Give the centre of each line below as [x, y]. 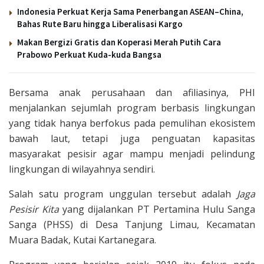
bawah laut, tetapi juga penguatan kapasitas [132, 138]
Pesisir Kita [34, 209]
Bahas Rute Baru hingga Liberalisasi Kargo [100, 24]
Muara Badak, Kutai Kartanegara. [82, 240]
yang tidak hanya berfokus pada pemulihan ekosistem [132, 123]
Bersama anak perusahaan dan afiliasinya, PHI [132, 92]
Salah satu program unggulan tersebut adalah [123, 194]
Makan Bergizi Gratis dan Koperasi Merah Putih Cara [119, 42]
